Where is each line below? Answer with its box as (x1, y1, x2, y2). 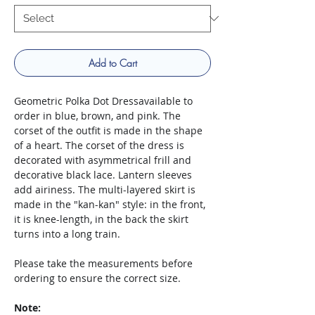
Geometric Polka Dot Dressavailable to (14, 94, 193, 108)
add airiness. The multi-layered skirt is (14, 182, 195, 196)
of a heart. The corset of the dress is (14, 138, 184, 152)
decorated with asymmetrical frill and (14, 153, 191, 167)
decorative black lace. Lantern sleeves (14, 167, 192, 181)
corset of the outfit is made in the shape (14, 123, 202, 137)
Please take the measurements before (14, 256, 193, 270)
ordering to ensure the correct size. (14, 271, 181, 285)
